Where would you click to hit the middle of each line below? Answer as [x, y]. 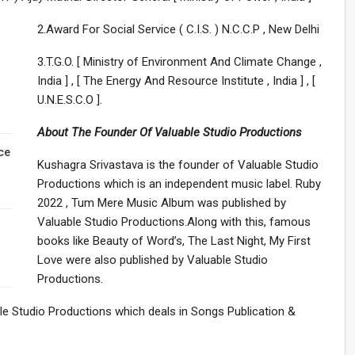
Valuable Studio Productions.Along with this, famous [174, 221]
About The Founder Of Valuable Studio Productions [169, 132]
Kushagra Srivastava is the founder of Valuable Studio [177, 164]
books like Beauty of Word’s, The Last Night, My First [174, 240]
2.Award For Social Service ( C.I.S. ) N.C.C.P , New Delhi [178, 29]
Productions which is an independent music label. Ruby [179, 183]
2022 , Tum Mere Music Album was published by [161, 202]
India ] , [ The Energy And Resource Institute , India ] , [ [176, 80]
